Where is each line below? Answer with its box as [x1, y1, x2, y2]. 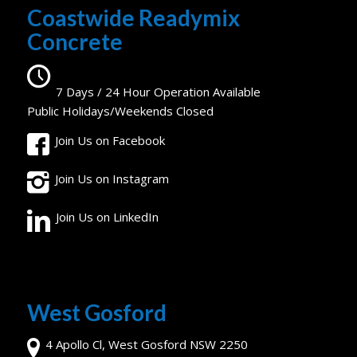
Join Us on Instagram [55, 171, 170, 186]
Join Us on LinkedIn [56, 209, 159, 225]
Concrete [26, 27, 123, 55]
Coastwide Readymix [26, 3, 240, 31]
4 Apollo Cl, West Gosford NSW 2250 [45, 335, 249, 352]
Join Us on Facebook [55, 132, 166, 148]
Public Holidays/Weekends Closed [26, 103, 214, 120]
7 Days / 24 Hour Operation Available [56, 84, 261, 100]
